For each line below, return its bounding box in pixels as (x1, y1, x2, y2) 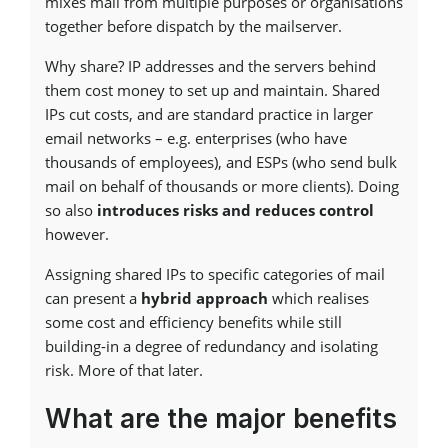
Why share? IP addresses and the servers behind (45, 56, 376, 76)
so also (45, 200, 97, 220)
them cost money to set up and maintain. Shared (45, 80, 380, 100)
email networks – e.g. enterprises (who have (45, 128, 347, 148)
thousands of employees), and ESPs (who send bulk (45, 152, 397, 172)
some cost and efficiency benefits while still (45, 312, 342, 332)
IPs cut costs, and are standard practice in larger (45, 104, 373, 124)
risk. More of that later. (45, 360, 203, 380)
